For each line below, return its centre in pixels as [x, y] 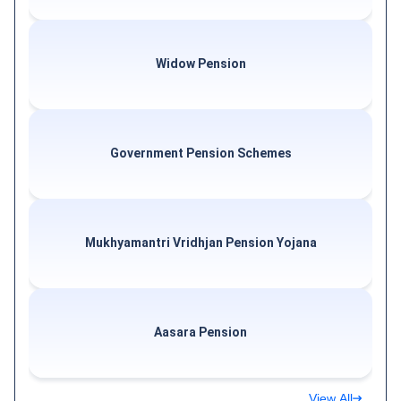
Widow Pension [200, 64]
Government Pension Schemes [200, 154]
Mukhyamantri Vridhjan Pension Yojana [200, 243]
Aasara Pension [200, 333]
